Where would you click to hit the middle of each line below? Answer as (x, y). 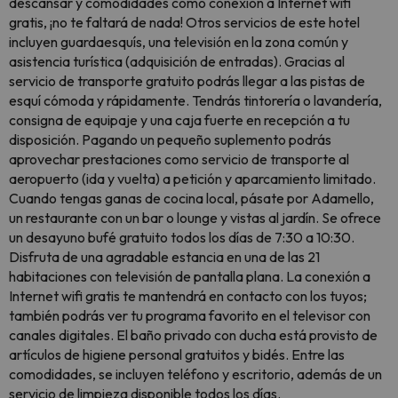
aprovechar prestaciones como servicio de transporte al (179, 159)
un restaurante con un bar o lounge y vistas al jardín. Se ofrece (195, 218)
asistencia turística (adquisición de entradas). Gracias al (177, 61)
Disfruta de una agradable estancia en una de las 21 (164, 257)
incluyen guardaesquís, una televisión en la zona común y (179, 42)
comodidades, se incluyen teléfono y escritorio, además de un (195, 374)
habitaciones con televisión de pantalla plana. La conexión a (190, 276)
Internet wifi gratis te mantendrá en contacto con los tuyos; (188, 296)
